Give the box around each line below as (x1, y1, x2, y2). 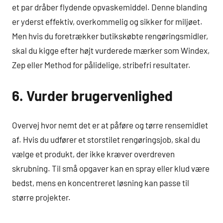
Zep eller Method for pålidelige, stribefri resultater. (12, 59, 191, 70)
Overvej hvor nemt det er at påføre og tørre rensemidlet (12, 120, 208, 130)
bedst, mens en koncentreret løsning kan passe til (12, 178, 189, 188)
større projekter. (12, 192, 71, 202)
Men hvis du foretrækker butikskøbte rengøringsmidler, (12, 30, 208, 41)
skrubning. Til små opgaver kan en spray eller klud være (12, 163, 210, 173)
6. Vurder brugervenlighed (12, 87, 173, 104)
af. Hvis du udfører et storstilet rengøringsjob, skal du (12, 134, 200, 144)
